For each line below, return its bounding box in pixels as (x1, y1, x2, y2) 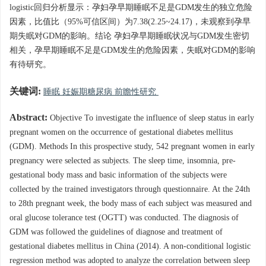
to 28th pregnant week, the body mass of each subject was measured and (9, 199, 252, 208)
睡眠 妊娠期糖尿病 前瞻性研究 (43, 87, 159, 97)
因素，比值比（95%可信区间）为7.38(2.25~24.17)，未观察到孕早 (9, 17, 251, 27)
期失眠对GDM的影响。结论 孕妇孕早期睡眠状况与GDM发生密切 (9, 31, 249, 41)
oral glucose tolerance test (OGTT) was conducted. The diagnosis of (9, 213, 239, 223)
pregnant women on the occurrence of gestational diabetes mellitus (9, 128, 233, 137)
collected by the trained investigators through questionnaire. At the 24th (9, 185, 250, 194)
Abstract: (9, 112, 47, 123)
